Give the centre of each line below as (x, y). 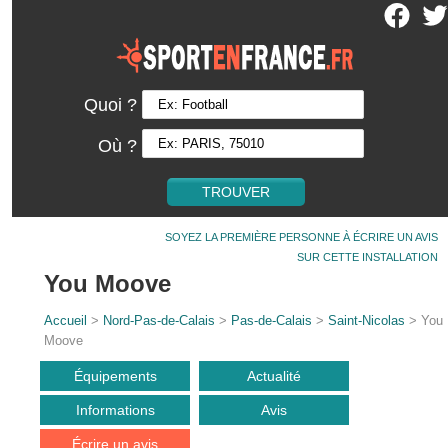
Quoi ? (110, 104)
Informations (115, 410)
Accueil (66, 320)
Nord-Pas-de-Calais (159, 320)
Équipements (115, 376)
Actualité (274, 376)
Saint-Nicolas (367, 320)
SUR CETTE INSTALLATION (367, 257)
